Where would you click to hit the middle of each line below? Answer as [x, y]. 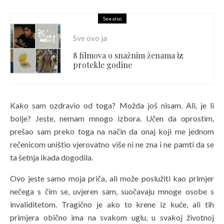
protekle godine [102, 65]
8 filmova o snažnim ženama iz [128, 55]
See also [112, 18]
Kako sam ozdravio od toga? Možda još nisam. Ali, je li [112, 105]
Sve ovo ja [90, 38]
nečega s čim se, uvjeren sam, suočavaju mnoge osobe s [112, 191]
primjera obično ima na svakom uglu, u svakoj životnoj [112, 217]
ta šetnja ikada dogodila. [51, 157]
